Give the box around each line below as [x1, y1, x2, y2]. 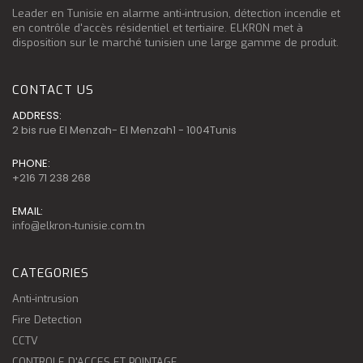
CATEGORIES [12, 265, 90, 281]
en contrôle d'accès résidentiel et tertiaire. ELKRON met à [12, 21, 303, 35]
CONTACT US [12, 82, 95, 98]
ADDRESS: [12, 108, 62, 123]
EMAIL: [12, 203, 43, 219]
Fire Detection [12, 313, 82, 327]
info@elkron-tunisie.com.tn [12, 219, 145, 233]
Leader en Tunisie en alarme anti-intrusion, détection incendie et [12, 6, 340, 20]
